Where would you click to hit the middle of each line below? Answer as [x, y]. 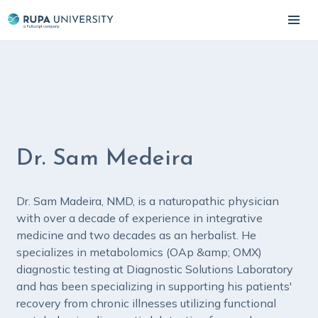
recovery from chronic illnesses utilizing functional [146, 303]
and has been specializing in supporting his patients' [154, 286]
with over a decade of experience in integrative [139, 218]
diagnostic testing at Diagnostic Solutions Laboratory [155, 269]
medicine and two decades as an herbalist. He [136, 235]
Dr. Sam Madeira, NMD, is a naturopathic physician [148, 201]
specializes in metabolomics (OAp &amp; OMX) [139, 252]
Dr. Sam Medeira [105, 159]
